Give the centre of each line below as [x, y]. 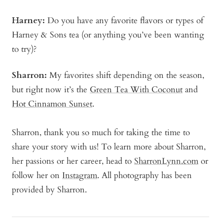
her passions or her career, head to [73, 161]
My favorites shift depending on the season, [127, 75]
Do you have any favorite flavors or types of [124, 21]
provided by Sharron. [49, 190]
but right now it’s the [51, 90]
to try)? [24, 49]
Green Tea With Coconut [136, 90]
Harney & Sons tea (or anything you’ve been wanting [108, 35]
